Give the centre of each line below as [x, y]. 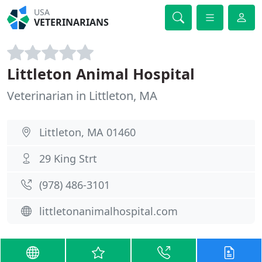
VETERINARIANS [72, 22]
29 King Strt [68, 158]
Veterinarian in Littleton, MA [82, 96]
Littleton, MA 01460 [87, 132]
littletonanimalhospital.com [108, 211]
